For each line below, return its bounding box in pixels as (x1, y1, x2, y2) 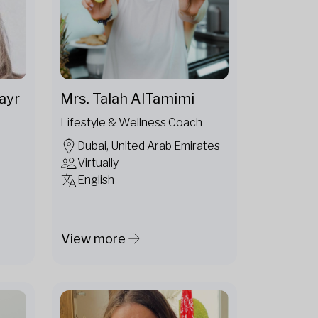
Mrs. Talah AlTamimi (60, 90, 194, 108)
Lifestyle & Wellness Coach (60, 116, 202, 130)
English (77, 173, 114, 187)
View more (61, 231, 126, 246)
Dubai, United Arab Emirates (77, 139, 220, 153)
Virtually (77, 156, 119, 170)
